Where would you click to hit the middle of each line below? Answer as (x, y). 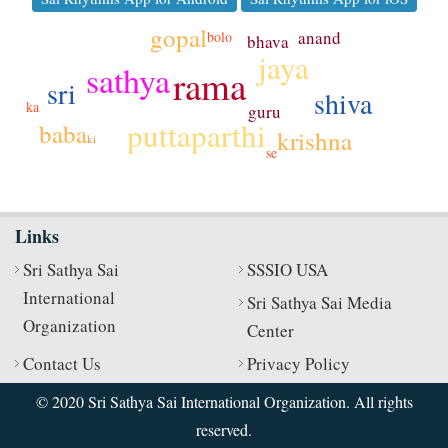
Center (270, 330)
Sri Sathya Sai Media (319, 302)
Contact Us (62, 363)
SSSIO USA (287, 269)
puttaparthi (197, 135)
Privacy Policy (298, 363)
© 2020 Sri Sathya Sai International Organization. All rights (224, 401)
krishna (315, 141)
